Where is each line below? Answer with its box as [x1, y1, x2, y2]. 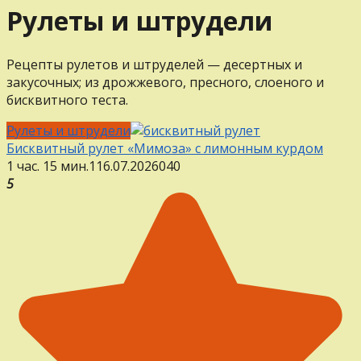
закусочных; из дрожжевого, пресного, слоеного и [6, 73, 324, 91]
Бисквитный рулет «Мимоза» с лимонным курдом [6, 139, 323, 157]
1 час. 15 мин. [6, 156, 89, 175]
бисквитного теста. [6, 90, 128, 109]
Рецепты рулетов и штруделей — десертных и [6, 55, 302, 73]
